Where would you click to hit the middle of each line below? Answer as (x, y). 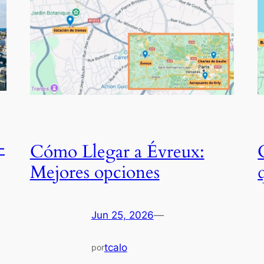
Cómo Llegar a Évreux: (117, 152)
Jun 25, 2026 (122, 215)
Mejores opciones (95, 172)
